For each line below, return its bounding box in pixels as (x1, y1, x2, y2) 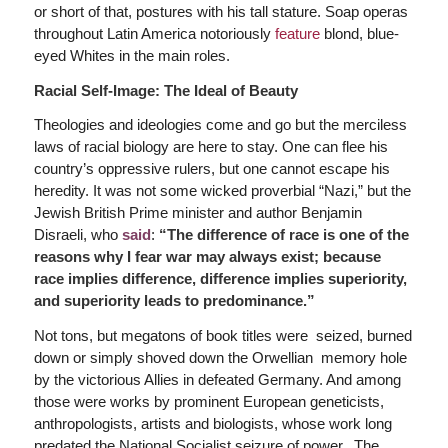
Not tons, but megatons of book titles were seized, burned (33, 327, 412, 344)
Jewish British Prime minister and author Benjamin (33, 204, 362, 222)
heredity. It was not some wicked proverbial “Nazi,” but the (33, 182, 411, 200)
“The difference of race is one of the (158, 226, 409, 244)
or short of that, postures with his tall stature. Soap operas (33, 2, 408, 20)
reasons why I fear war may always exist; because (33, 248, 381, 266)
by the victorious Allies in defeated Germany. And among (33, 371, 401, 388)
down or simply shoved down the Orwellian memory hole (33, 349, 407, 366)
